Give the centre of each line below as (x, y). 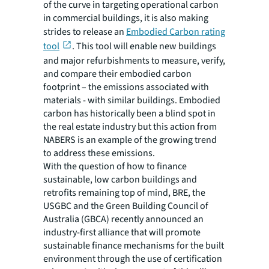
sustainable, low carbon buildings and (120, 179)
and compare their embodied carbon (117, 74)
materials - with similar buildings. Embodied (132, 100)
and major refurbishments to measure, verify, (134, 60)
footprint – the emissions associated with (126, 87)
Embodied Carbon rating (176, 32)
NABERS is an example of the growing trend (130, 140)
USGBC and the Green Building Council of (126, 206)
